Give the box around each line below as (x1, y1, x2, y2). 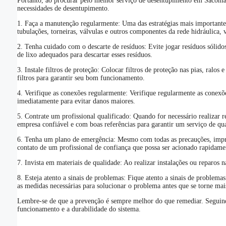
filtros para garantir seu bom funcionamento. (17, 74, 145, 82)
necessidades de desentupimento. (17, 5, 109, 13)
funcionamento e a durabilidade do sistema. (17, 205, 141, 213)
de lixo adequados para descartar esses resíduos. (17, 51, 152, 59)
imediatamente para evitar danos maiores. (17, 97, 135, 105)
